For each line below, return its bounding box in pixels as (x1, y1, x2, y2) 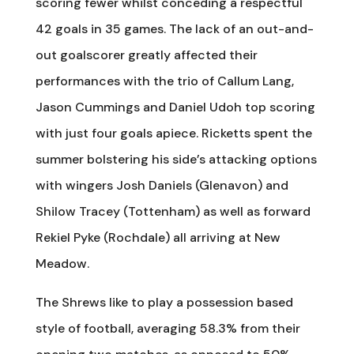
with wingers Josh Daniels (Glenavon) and (35, 177, 288, 194)
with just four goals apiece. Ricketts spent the (35, 125, 312, 141)
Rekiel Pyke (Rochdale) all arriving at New (35, 229, 281, 246)
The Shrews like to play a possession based (35, 294, 293, 311)
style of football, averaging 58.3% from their (35, 320, 300, 337)
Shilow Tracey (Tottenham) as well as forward (35, 203, 311, 220)
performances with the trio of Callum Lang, (35, 73, 294, 89)
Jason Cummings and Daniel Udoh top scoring (35, 99, 315, 115)
